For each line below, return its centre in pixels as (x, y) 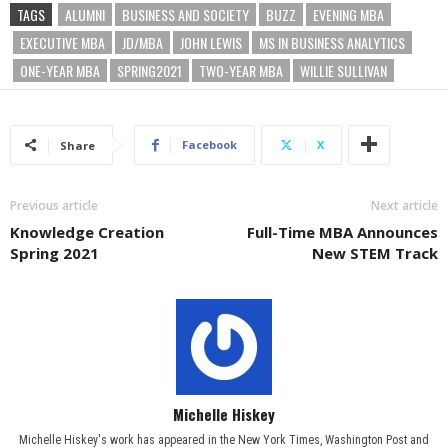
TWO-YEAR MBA (241, 70)
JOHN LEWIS (211, 42)
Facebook (209, 144)
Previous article (54, 205)
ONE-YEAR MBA (60, 70)
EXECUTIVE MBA (62, 42)
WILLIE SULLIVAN (343, 70)
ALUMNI (85, 14)
